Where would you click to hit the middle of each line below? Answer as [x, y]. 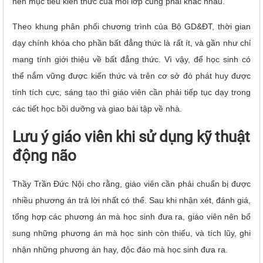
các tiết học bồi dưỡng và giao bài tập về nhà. [97, 108]
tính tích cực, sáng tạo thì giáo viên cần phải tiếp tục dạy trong [131, 92]
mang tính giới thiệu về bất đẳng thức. [89, 59]
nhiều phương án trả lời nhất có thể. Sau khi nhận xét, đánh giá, [131, 200]
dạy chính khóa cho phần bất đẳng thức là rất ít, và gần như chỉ [131, 43]
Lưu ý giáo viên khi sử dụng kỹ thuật [131, 136]
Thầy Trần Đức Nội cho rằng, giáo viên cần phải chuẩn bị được [131, 183]
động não [44, 155]
